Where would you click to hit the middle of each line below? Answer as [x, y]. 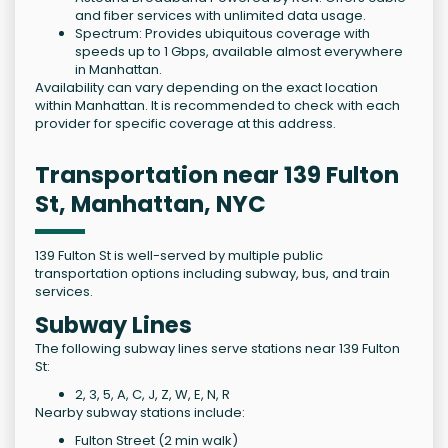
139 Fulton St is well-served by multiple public [179, 256]
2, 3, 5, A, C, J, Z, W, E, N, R [152, 395]
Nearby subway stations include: [140, 413]
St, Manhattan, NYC [150, 204]
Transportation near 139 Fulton [217, 175]
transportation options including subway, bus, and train [212, 274]
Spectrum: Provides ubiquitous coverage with [222, 34]
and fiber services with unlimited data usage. [220, 16]
